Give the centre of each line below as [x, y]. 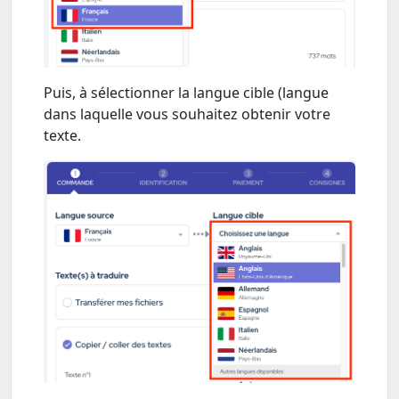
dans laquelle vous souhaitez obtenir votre [187, 114]
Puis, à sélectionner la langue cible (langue [186, 92]
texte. [64, 135]
